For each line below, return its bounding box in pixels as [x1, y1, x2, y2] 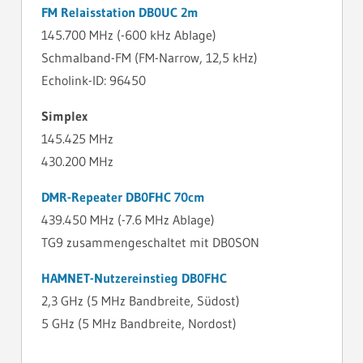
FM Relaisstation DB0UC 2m [41, 4, 199, 21]
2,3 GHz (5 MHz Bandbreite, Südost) [41, 293, 240, 310]
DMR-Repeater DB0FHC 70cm [41, 189, 205, 206]
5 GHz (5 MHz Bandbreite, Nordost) [41, 315, 237, 332]
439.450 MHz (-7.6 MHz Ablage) [41, 211, 215, 228]
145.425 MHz [41, 130, 113, 147]
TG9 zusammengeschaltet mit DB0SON [41, 234, 259, 251]
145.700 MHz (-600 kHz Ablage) [41, 27, 216, 44]
